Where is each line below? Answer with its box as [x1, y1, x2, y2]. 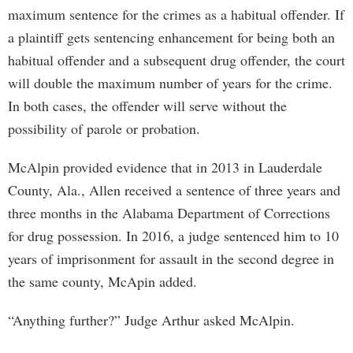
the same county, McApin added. [8, 272, 197, 291]
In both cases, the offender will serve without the [8, 96, 287, 115]
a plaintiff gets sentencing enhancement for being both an [8, 28, 335, 46]
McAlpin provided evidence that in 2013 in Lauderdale [8, 158, 322, 176]
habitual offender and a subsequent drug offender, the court [8, 50, 345, 69]
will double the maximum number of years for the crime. [8, 73, 333, 92]
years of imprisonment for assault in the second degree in [8, 249, 334, 268]
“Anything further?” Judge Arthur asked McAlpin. [8, 310, 295, 329]
